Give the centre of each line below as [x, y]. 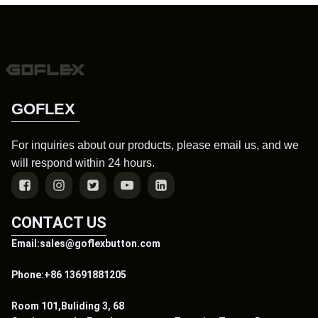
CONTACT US [59, 222]
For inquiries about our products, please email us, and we [155, 145]
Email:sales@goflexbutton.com [86, 243]
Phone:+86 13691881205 [69, 274]
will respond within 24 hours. [83, 163]
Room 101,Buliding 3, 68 [69, 306]
